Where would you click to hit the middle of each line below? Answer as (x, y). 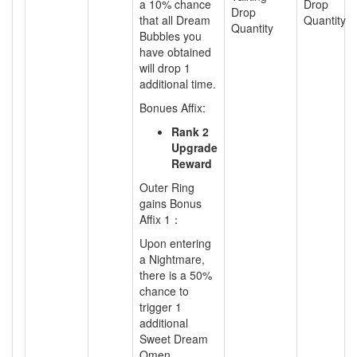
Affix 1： (161, 219)
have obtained (175, 52)
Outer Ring (167, 187)
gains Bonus (171, 203)
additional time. (178, 84)
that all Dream (175, 20)
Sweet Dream (174, 339)
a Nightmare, (172, 259)
